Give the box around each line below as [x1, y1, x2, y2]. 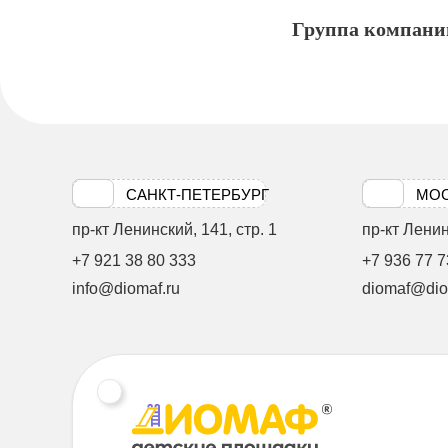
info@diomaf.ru [72, 280, 180, 297]
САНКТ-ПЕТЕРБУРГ [126, 186, 269, 203]
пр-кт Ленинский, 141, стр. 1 [72, 221, 277, 238]
